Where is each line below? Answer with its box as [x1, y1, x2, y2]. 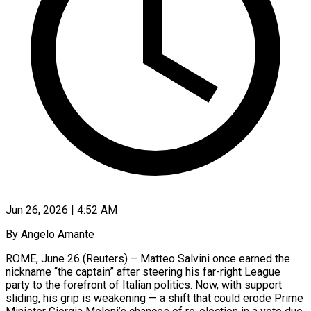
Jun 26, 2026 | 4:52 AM [6, 203, 117, 217]
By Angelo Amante [6, 227, 94, 241]
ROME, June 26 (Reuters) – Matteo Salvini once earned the [6, 251, 290, 265]
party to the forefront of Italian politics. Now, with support [6, 278, 282, 292]
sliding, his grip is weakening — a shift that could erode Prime [6, 291, 303, 305]
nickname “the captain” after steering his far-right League [6, 264, 280, 278]
